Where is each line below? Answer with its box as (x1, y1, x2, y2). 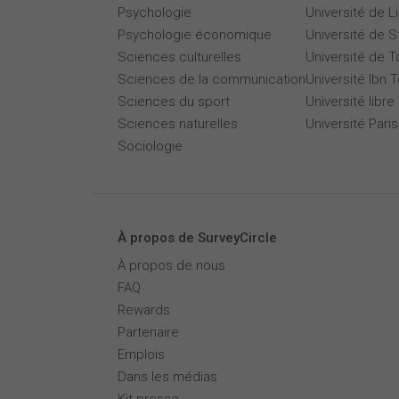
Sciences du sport (118, 94, 230, 110)
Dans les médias (118, 369, 217, 385)
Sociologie (118, 138, 183, 154)
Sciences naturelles (118, 116, 238, 132)
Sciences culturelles (118, 49, 241, 65)
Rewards (118, 302, 170, 318)
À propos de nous (118, 257, 225, 273)
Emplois (118, 346, 165, 362)
